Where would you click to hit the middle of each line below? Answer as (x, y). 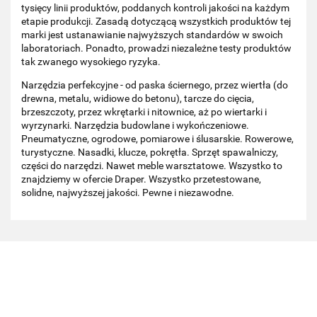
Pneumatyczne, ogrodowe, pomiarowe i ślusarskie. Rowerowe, (157, 139)
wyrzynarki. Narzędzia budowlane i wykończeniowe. (135, 126)
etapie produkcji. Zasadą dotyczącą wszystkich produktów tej (156, 22)
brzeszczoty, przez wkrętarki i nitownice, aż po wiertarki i (144, 112)
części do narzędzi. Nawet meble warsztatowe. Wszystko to (152, 166)
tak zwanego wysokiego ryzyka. (91, 62)
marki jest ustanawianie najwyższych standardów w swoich (152, 35)
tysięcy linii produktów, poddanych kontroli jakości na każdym (155, 8)
